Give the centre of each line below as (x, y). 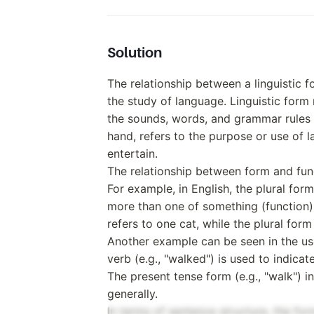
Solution (135, 53)
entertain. (132, 153)
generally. (132, 294)
